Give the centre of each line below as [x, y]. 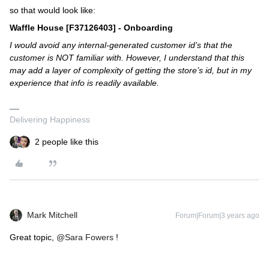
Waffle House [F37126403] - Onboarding [91, 28]
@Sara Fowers [85, 237]
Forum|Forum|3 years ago [217, 216]
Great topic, [33, 237]
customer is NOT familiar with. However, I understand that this [127, 58]
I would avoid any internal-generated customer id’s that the [121, 45]
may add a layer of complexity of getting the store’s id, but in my [131, 70]
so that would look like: [53, 10]
